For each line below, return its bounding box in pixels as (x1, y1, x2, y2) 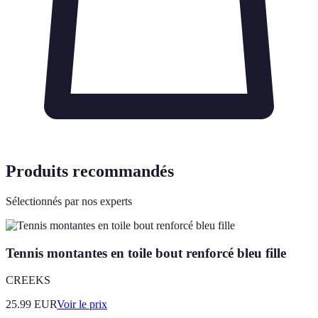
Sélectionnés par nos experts (6, 194, 132, 207)
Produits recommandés (6, 161, 174, 180)
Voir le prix (57, 298, 107, 311)
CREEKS (6, 274, 50, 287)
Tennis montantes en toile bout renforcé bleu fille (6, 245, 286, 261)
